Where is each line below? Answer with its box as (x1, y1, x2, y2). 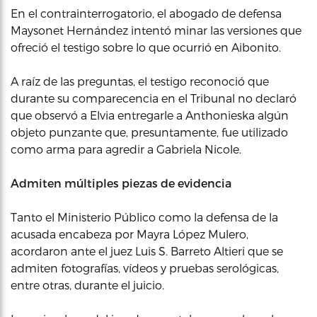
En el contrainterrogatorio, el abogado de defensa (11, 6, 282, 20)
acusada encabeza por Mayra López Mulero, (11, 227, 248, 241)
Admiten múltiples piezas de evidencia (11, 176, 231, 190)
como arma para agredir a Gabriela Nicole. (11, 142, 253, 156)
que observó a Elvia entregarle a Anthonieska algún (11, 108, 289, 122)
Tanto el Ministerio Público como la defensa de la (11, 210, 278, 224)
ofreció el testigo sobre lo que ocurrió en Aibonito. (11, 40, 281, 54)
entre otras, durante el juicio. (11, 278, 164, 292)
